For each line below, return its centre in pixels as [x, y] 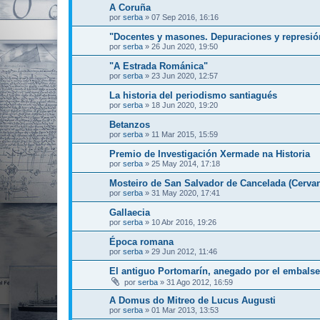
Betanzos [130, 124]
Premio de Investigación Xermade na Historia [210, 154]
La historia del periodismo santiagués [193, 95]
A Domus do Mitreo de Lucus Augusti [192, 300]
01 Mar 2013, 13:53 [185, 310]
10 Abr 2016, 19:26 [184, 222]
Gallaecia [130, 212]
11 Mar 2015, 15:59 [185, 134]
